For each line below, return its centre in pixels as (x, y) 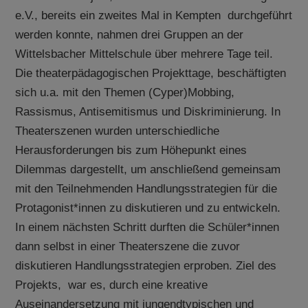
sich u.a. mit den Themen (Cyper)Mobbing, (125, 92)
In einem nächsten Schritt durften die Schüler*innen (147, 227)
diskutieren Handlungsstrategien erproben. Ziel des (146, 265)
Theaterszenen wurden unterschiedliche (118, 131)
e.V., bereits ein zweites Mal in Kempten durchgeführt (154, 15)
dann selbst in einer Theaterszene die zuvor (128, 246)
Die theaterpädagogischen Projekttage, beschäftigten (151, 73)
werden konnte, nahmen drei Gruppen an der (130, 34)
